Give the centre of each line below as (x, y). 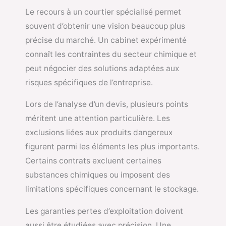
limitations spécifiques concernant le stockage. (112, 189)
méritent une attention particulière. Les (98, 119)
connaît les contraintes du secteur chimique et (111, 54)
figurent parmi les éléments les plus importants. (112, 147)
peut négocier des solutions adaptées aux (102, 68)
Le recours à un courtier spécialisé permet (103, 12)
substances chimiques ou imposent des (98, 175)
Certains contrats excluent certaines (93, 161)
